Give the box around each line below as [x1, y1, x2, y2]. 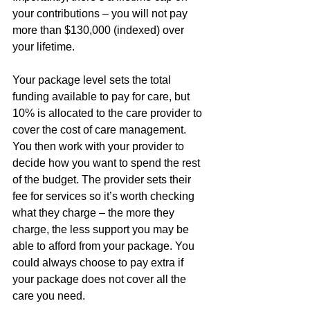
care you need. [12, 289, 85, 302]
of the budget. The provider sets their [12, 173, 194, 185]
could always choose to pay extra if [12, 256, 186, 268]
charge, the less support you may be [12, 223, 192, 235]
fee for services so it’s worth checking [12, 190, 197, 202]
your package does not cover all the [12, 273, 189, 285]
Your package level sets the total [12, 73, 174, 86]
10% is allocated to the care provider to [12, 107, 205, 119]
